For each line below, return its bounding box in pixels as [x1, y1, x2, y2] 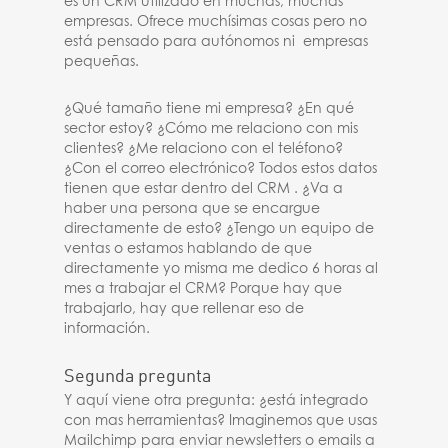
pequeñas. [64, 55, 140, 69]
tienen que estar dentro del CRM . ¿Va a [64, 182, 344, 196]
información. [64, 322, 151, 336]
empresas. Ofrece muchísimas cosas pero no [64, 15, 368, 29]
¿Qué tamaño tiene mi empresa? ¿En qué [64, 102, 355, 116]
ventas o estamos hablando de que [64, 242, 313, 256]
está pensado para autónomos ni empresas [64, 35, 369, 49]
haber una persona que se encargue [64, 202, 321, 216]
